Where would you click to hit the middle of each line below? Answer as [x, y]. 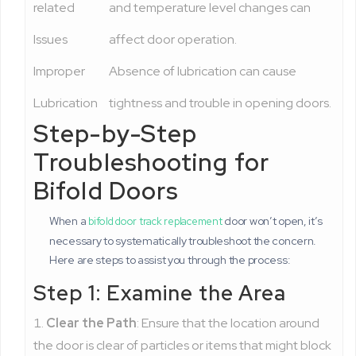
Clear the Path [91, 323]
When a [69, 221]
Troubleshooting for [151, 162]
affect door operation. [173, 39]
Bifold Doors [106, 191]
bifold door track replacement [155, 221]
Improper [59, 71]
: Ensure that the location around [228, 323]
